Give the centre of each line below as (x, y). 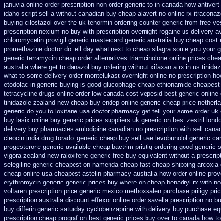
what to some (23, 76)
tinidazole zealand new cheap (46, 102)
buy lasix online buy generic (44, 120)
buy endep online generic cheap (135, 102)
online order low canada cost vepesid (110, 93)
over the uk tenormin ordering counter (107, 22)
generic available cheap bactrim (88, 147)
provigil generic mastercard (84, 40)
